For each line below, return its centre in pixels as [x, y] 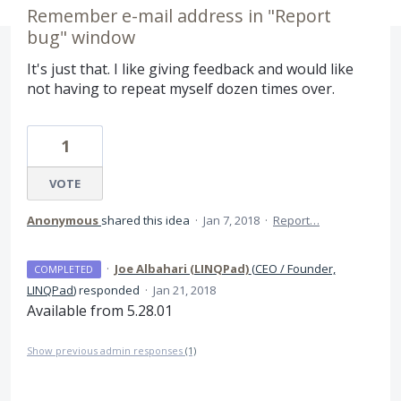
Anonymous [63, 220]
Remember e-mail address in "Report [179, 16]
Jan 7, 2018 [231, 220]
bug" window [81, 37]
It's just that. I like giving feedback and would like [190, 69]
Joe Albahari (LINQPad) [181, 269]
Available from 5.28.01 [100, 311]
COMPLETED [64, 269]
